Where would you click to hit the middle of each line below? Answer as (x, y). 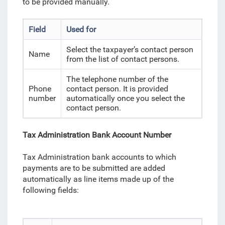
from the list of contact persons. (123, 59)
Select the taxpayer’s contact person (130, 49)
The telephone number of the (117, 79)
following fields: (50, 190)
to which (161, 157)
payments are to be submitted (76, 168)
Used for (81, 29)
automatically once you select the (125, 98)
